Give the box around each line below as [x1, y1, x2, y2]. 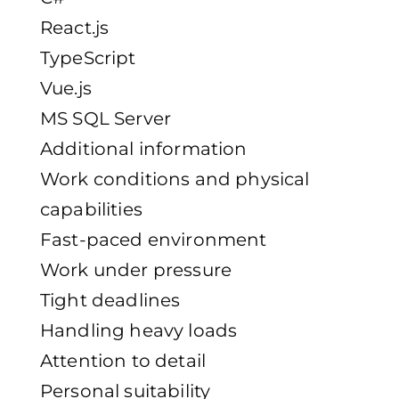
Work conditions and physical [40, 168, 310, 191]
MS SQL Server [40, 108, 172, 130]
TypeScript [40, 47, 136, 69]
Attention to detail [40, 350, 207, 372]
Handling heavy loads [40, 320, 238, 342]
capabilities [40, 199, 142, 221]
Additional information [40, 138, 248, 160]
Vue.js [40, 77, 92, 100]
